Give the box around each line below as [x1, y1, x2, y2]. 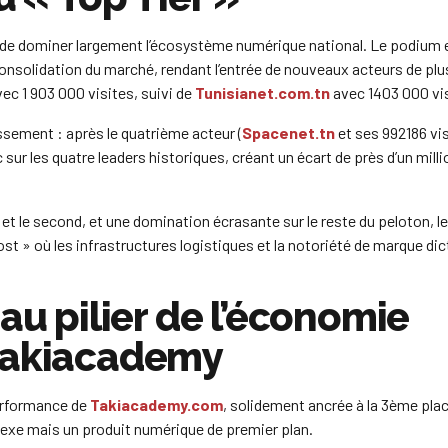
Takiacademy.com [90, 395, 223, 415]
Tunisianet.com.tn [195, 83, 330, 103]
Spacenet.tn [242, 123, 335, 143]
